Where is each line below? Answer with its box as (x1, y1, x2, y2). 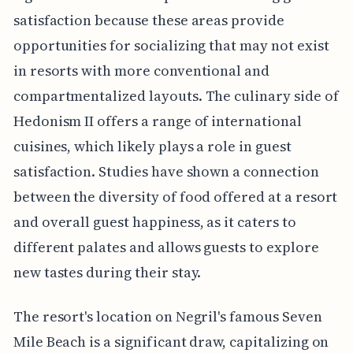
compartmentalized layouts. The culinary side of (13, 86, 339, 106)
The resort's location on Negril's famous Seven (13, 307, 322, 327)
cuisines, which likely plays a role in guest (13, 136, 292, 157)
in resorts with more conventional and (13, 61, 270, 81)
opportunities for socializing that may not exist (13, 35, 329, 56)
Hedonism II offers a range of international (13, 111, 302, 132)
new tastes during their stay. (13, 262, 202, 283)
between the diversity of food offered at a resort (13, 187, 338, 207)
